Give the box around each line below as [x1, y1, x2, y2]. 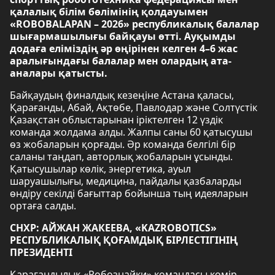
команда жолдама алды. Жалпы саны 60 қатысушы [10, 125, 252, 139]
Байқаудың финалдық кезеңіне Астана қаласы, [10, 88, 234, 102]
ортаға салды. [10, 199, 76, 212]
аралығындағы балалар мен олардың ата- [10, 54, 231, 68]
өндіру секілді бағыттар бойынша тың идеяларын [10, 187, 248, 200]
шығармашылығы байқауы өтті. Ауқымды [10, 29, 236, 43]
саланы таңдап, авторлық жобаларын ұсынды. [10, 150, 233, 163]
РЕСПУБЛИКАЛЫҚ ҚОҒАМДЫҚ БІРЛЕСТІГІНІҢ [10, 233, 238, 247]
